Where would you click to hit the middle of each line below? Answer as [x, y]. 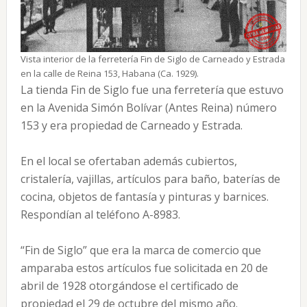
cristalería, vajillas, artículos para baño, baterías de [150, 179]
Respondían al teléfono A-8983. [100, 214]
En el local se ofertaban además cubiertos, [128, 161]
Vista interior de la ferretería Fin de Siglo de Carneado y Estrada [152, 59]
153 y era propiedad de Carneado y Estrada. [131, 125]
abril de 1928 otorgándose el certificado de [129, 286]
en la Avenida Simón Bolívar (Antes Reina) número [148, 108]
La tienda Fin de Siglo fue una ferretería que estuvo [152, 90]
